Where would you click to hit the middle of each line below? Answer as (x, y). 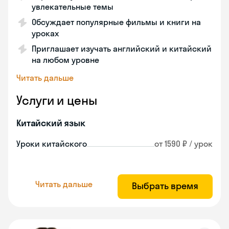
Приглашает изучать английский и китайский (122, 49)
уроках (45, 33)
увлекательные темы (73, 7)
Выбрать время (165, 186)
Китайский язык (51, 123)
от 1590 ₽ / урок (184, 144)
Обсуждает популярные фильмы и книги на (116, 22)
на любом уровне (65, 60)
